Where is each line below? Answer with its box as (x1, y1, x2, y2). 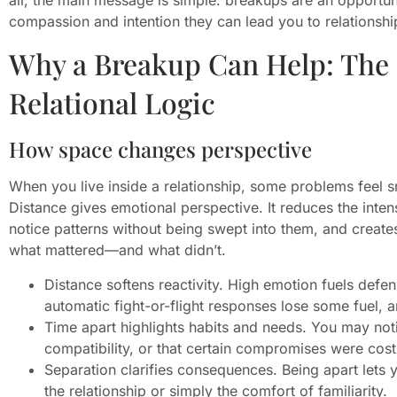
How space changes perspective (9, 135, 312, 164)
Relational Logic (9, 83, 215, 122)
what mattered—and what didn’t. (9, 241, 226, 260)
